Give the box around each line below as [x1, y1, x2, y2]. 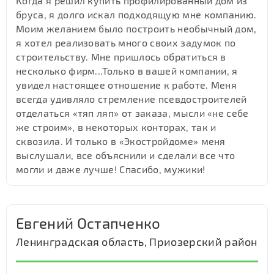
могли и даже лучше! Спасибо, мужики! [16, 163, 206, 175]
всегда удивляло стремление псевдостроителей [16, 93, 247, 105]
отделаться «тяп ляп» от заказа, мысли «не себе [16, 107, 249, 119]
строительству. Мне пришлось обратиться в [16, 51, 226, 62]
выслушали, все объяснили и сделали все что [16, 149, 235, 161]
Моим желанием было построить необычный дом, [16, 23, 257, 34]
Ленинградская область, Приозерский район [16, 235, 257, 248]
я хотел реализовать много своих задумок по [16, 37, 236, 48]
